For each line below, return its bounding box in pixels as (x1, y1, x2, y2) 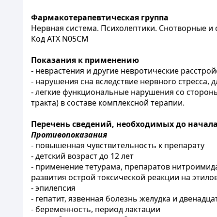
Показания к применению (31, 55, 139, 65)
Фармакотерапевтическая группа (31, 12, 169, 23)
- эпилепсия (31, 183, 76, 193)
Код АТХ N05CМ (31, 33, 89, 44)
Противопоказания (31, 129, 107, 140)
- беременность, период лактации (31, 204, 160, 215)
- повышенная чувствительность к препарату (31, 140, 204, 151)
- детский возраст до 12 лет (31, 151, 134, 161)
